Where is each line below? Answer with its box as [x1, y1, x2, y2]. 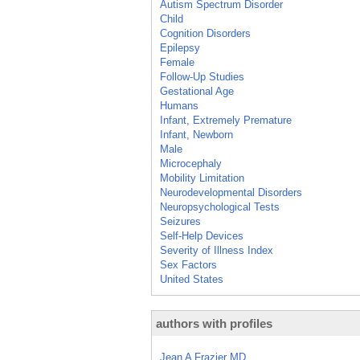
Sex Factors [160, 259, 217, 271]
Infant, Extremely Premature [160, 114, 292, 126]
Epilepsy [160, 42, 200, 54]
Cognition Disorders [160, 27, 251, 39]
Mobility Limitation [160, 172, 244, 184]
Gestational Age [160, 85, 234, 97]
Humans [160, 100, 198, 112]
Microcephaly [160, 157, 222, 170]
